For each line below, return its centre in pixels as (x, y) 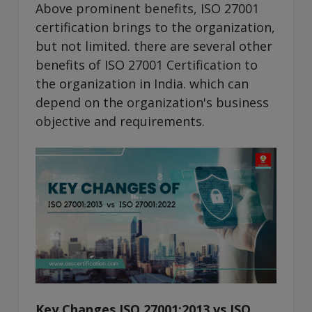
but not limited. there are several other (154, 46)
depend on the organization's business (152, 103)
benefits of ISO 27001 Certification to (147, 65)
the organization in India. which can (142, 84)
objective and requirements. (120, 122)
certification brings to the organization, (155, 28)
